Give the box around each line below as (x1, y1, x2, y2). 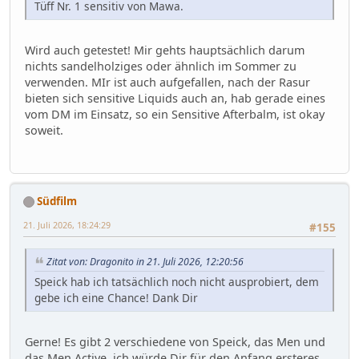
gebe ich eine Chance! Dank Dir (34, 289, 198, 305)
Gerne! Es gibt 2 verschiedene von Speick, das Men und (25, 333, 325, 349)
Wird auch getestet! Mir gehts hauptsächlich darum (25, 42, 305, 58)
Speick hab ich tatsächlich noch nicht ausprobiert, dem (34, 273, 319, 289)
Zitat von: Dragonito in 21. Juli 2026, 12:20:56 (46, 255, 244, 269)
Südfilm (37, 193, 77, 208)
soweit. (25, 123, 63, 139)
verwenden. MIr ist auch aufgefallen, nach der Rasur (25, 75, 310, 91)
